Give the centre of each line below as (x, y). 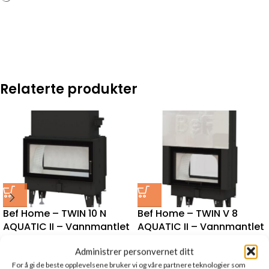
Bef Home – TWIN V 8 (188, 213)
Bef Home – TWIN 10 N (55, 213)
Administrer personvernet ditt (134, 251)
